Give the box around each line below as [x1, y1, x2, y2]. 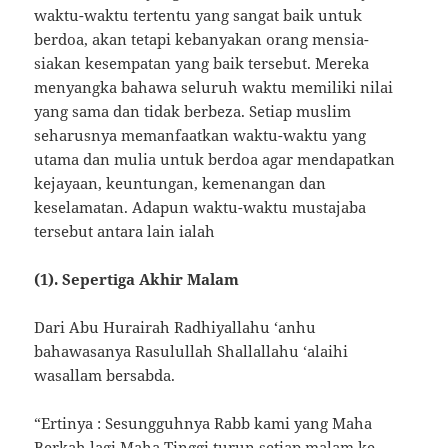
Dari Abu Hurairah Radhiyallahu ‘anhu [34, 317, 317, 338]
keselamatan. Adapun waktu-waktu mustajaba [34, 197, 367, 218]
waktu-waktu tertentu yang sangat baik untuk [34, 5, 363, 26]
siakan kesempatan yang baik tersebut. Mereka [34, 53, 370, 74]
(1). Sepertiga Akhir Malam [34, 269, 240, 290]
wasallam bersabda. [34, 365, 176, 386]
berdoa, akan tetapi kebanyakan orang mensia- [34, 29, 370, 50]
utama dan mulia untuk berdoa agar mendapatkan [34, 149, 396, 170]
